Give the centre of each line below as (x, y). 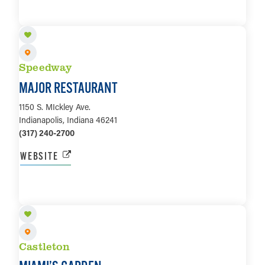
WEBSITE (39, 156)
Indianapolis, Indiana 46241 (68, 119)
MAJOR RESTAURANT (68, 87)
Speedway (46, 67)
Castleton (45, 246)
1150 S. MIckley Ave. (55, 106)
